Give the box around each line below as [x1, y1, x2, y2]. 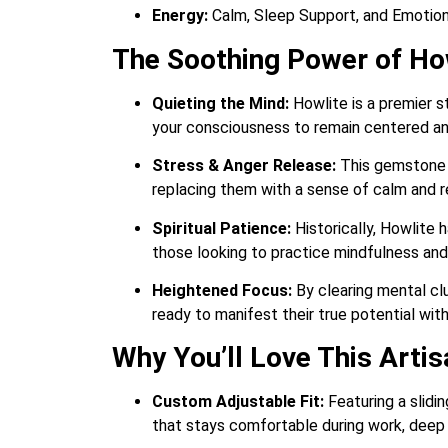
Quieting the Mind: [152, 93, 289, 113]
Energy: [152, 6, 208, 26]
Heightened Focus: [152, 280, 292, 300]
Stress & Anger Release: [152, 156, 336, 176]
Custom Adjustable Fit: [152, 392, 324, 412]
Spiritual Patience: [152, 218, 291, 238]
